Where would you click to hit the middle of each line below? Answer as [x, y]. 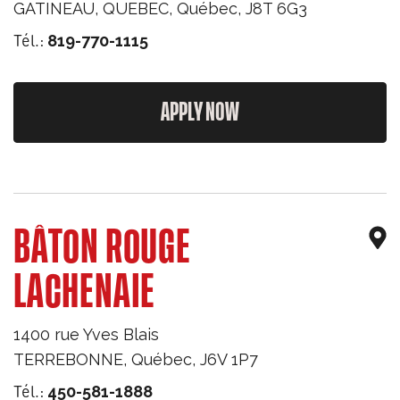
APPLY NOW [200, 112]
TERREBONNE [68, 359]
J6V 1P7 [229, 359]
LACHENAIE [85, 293]
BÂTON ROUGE [102, 248]
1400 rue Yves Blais [86, 334]
